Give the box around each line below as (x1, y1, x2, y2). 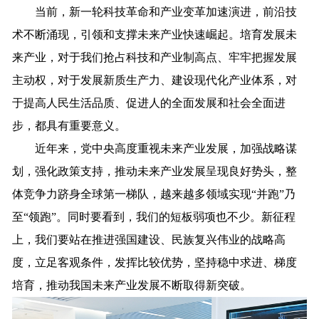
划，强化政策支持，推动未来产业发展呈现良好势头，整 (12, 164, 298, 177)
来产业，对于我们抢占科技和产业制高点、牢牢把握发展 (12, 51, 298, 63)
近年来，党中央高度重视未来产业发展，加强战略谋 (12, 142, 298, 155)
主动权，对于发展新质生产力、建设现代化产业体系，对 (12, 73, 298, 86)
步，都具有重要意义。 (12, 119, 127, 132)
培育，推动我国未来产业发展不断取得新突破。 (12, 278, 252, 291)
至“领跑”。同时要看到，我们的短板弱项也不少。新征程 (12, 210, 296, 223)
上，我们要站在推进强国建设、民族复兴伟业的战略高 (12, 233, 286, 246)
